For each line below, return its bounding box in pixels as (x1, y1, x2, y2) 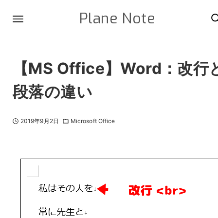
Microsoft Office (70, 117, 115, 125)
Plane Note (79, 9, 155, 28)
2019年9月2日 (20, 117, 59, 125)
